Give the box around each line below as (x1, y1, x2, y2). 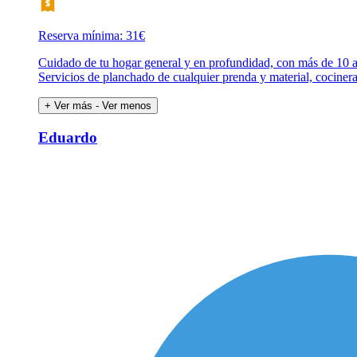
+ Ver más (45, 100, 92, 112)
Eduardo (38, 128, 97, 146)
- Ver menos (96, 100, 151, 112)
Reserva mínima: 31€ (38, 29, 145, 43)
